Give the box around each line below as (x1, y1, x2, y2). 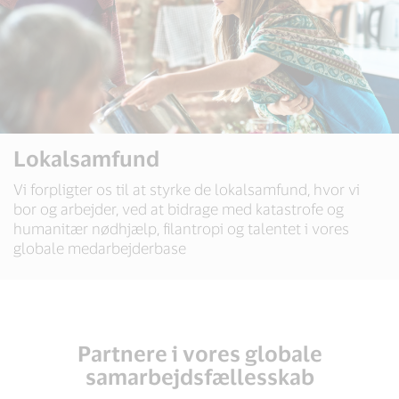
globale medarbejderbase (13, 239, 186, 256)
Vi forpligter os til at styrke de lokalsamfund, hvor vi (13, 180, 360, 198)
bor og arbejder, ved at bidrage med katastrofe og (13, 199, 344, 217)
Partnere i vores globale (77, 340, 322, 366)
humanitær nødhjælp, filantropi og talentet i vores (13, 219, 349, 237)
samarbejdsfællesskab (85, 363, 314, 389)
